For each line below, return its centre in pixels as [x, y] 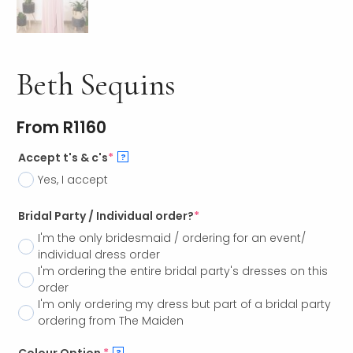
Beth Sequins [97, 84]
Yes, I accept [73, 179]
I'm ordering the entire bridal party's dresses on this [183, 271]
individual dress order [99, 255]
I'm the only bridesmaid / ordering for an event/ [172, 238]
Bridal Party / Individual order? [106, 216]
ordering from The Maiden [111, 321]
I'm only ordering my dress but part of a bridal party [185, 305]
